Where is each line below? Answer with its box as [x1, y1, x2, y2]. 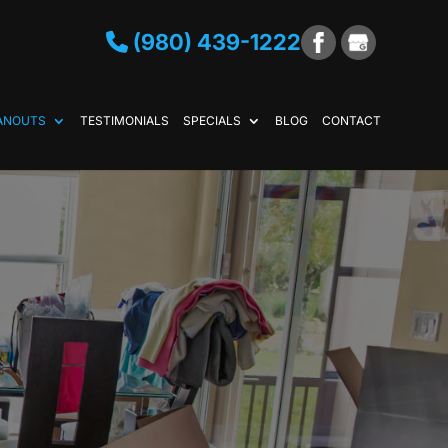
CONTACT [321, 113, 381, 128]
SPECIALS [182, 113, 241, 128]
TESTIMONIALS [79, 113, 169, 128]
